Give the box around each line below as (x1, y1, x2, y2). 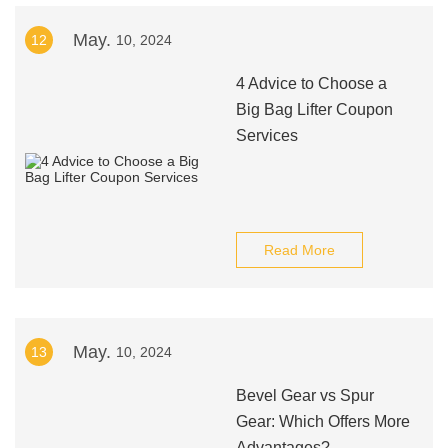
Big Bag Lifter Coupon (235, 101, 393, 118)
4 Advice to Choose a (235, 75, 387, 92)
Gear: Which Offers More (235, 413, 410, 430)
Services (235, 127, 298, 144)
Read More (263, 242, 335, 258)
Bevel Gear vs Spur (235, 387, 374, 404)
